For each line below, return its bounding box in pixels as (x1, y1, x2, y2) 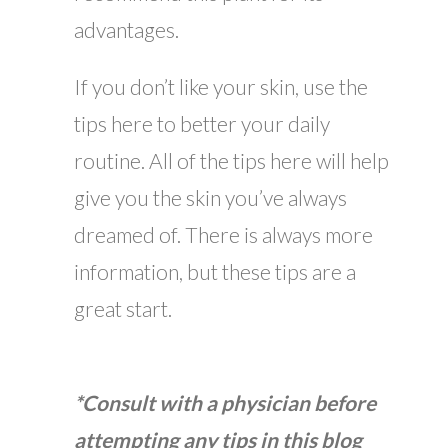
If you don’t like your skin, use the (74, 74, 368, 100)
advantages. (74, 17, 179, 43)
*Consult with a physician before (74, 390, 376, 416)
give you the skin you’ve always (74, 185, 347, 211)
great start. (74, 296, 172, 322)
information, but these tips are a (74, 259, 356, 285)
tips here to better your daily (74, 111, 330, 137)
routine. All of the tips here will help (74, 148, 389, 174)
